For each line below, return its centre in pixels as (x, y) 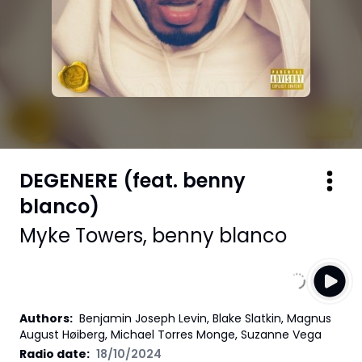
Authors (44, 318)
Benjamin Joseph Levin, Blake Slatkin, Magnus (205, 318)
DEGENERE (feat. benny (133, 181)
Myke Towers (81, 236)
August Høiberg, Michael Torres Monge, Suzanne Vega (170, 335)
